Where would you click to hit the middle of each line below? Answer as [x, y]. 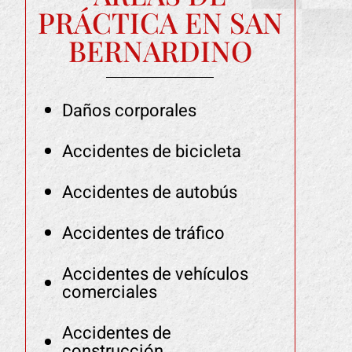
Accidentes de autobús [149, 192]
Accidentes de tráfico [143, 233]
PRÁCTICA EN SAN [160, 22]
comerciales [109, 292]
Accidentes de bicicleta [151, 152]
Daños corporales [129, 111]
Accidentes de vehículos [155, 274]
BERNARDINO [160, 50]
